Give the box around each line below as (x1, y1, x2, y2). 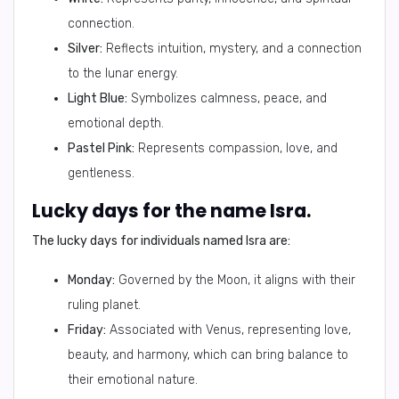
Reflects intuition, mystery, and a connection (102, 41, 362, 56)
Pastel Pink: (68, 141, 134, 156)
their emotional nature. (68, 372, 198, 387)
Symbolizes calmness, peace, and (127, 91, 327, 106)
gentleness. (68, 166, 134, 181)
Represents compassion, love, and (134, 141, 338, 156)
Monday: (68, 273, 115, 288)
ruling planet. (68, 297, 141, 313)
